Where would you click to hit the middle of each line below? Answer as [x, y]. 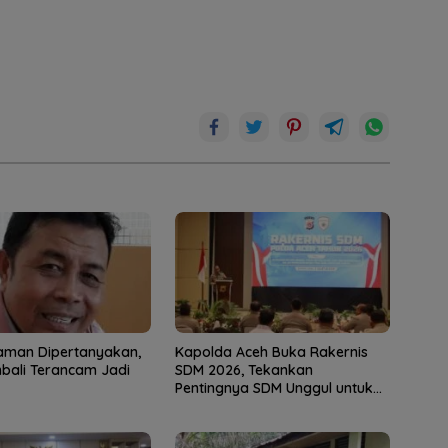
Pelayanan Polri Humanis [256, 405]
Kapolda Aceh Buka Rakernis [271, 351]
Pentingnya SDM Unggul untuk [273, 387]
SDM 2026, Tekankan [243, 369]
